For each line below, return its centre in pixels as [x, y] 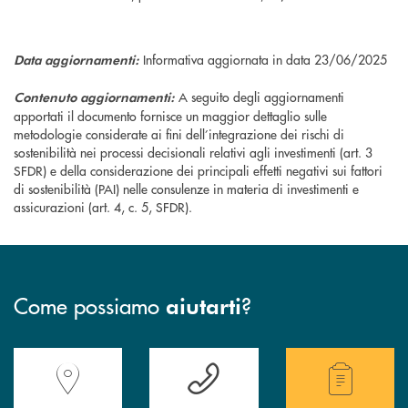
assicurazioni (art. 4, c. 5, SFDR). [103, 207]
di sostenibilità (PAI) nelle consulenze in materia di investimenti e [186, 189]
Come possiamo [90, 305]
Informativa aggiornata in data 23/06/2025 [267, 59]
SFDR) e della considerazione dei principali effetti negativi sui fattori [198, 170]
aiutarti [204, 306]
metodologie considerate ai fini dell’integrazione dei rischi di [179, 134]
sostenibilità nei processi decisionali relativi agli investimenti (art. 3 [193, 152]
